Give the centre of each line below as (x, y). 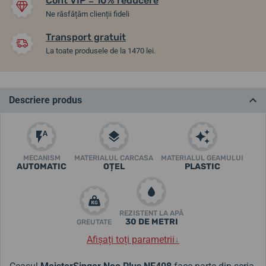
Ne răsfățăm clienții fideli (88, 14)
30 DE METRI (151, 221)
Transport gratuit (86, 37)
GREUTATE (94, 222)
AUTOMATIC (42, 166)
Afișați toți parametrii (131, 239)
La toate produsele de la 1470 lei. (101, 50)
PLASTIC (202, 166)
